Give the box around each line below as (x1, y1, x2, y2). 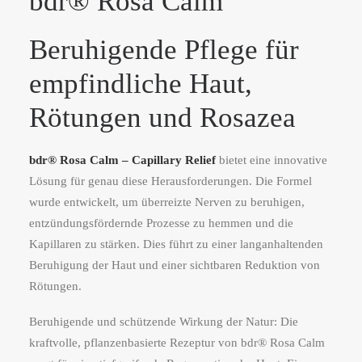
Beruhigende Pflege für (29, 34, 299, 65)
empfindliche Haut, (29, 68, 252, 99)
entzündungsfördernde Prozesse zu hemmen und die (29, 217, 293, 229)
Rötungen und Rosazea (29, 102, 296, 133)
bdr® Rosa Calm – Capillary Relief (29, 154, 216, 166)
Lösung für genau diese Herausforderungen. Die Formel (29, 175, 312, 187)
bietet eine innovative (216, 154, 327, 166)
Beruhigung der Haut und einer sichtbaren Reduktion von (29, 259, 320, 271)
